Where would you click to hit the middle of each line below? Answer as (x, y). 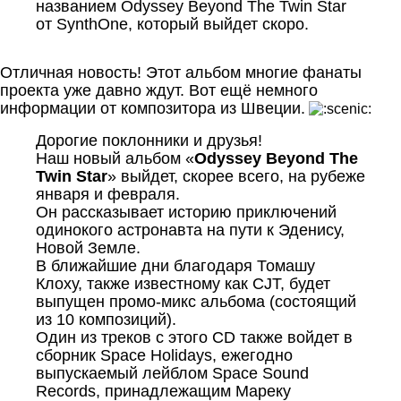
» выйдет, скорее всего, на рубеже (236, 176)
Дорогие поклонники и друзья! (149, 140)
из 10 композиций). (106, 319)
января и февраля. (108, 194)
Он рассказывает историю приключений (186, 212)
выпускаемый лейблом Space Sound (172, 373)
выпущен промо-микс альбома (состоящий (196, 301)
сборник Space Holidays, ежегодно (164, 355)
